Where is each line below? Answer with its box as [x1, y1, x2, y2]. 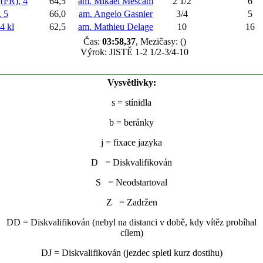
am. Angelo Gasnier [79, 9, 153, 19]
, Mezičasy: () [135, 36, 186, 46]
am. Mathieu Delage [78, 22, 153, 32]
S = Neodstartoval [96, 177, 167, 187]
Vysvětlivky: [107, 77, 156, 87]
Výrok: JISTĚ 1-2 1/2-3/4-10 [80, 47, 188, 57]
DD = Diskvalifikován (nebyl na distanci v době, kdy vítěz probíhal [6, 217, 257, 227]
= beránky [114, 117, 154, 127]
